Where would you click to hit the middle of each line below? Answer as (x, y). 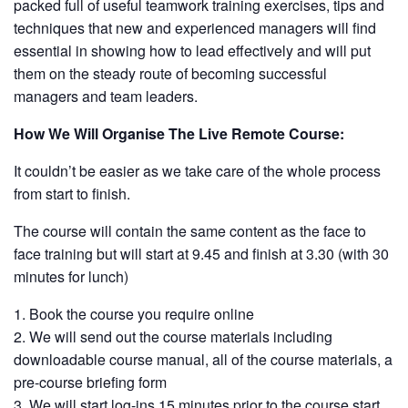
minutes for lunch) (71, 276)
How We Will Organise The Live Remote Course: (179, 133)
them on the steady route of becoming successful (170, 73)
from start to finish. (72, 194)
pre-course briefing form (90, 382)
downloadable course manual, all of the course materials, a (203, 359)
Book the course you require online (142, 314)
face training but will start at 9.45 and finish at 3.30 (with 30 (201, 254)
